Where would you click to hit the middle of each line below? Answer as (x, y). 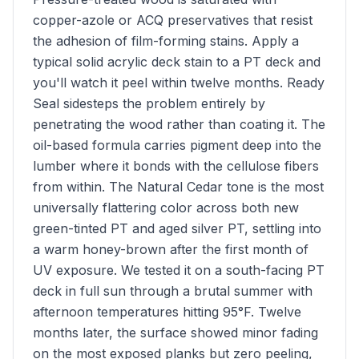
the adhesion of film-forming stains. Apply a (166, 41)
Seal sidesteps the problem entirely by (149, 103)
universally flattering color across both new (166, 208)
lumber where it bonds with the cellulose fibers (176, 166)
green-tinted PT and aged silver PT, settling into (177, 228)
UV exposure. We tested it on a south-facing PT (179, 270)
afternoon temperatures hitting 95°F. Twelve (167, 312)
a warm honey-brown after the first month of (171, 249)
